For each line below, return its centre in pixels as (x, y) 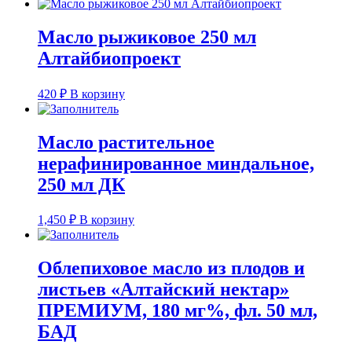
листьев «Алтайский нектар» (163, 290)
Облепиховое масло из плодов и (171, 268)
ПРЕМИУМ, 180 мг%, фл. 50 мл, (178, 311)
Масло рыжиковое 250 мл (147, 37)
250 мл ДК (81, 184)
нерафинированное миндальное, (176, 163)
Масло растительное (126, 142)
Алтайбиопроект (109, 58)
